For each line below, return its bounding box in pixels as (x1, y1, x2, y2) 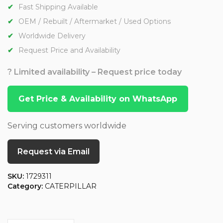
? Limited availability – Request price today (7, 67, 182, 77)
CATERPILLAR (45, 182, 97, 191)
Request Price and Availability (18, 46, 120, 55)
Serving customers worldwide (7, 121, 126, 131)
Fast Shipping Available (18, 2, 98, 12)
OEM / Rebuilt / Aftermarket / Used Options (18, 17, 171, 26)
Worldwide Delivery (18, 31, 86, 41)
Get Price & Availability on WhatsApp (18, 94, 177, 104)
